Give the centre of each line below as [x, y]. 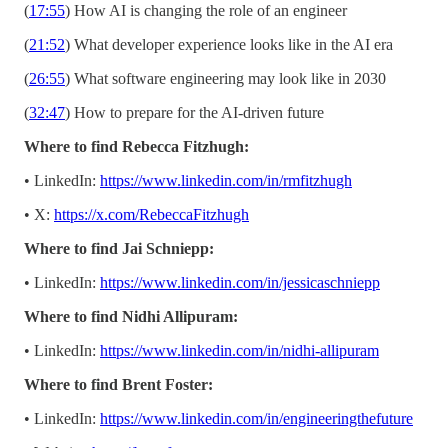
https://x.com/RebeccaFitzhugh [151, 215]
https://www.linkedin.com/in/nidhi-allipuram [239, 351]
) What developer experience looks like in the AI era [229, 45]
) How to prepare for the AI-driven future [194, 113]
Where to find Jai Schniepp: [119, 249]
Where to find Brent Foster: [118, 385]
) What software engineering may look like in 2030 [225, 79]
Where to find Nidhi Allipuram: [131, 317]
